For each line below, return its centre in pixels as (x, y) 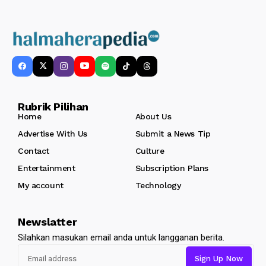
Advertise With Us (53, 133)
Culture (150, 151)
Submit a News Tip (173, 133)
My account (41, 185)
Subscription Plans (172, 168)
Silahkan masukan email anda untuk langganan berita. (121, 237)
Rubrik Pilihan (53, 106)
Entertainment (47, 168)
